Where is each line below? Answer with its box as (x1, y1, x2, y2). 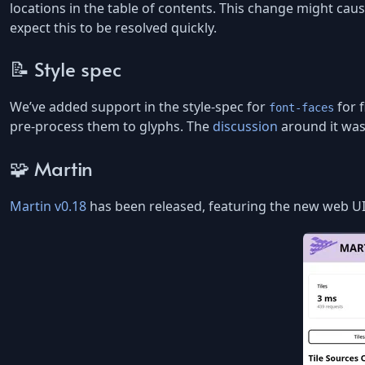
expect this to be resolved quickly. (10, 18, 217, 37)
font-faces (269, 101, 334, 115)
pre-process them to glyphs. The (10, 117, 213, 136)
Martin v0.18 (10, 196, 86, 215)
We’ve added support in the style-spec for (10, 98, 269, 117)
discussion (213, 117, 278, 136)
